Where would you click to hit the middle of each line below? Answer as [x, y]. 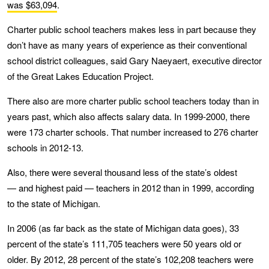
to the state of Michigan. [54, 203]
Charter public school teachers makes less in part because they [132, 29]
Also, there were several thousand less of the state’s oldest [122, 172]
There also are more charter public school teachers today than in [133, 100]
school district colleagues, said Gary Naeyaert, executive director [134, 60]
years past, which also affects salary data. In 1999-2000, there [128, 116]
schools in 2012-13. [45, 147]
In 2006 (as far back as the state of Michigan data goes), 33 [123, 228]
